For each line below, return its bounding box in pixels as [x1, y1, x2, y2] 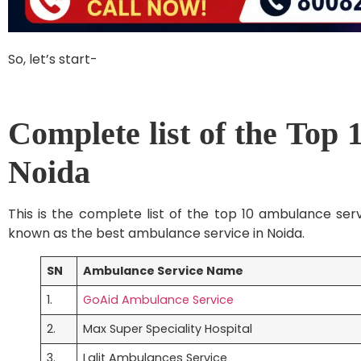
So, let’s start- [8, 49, 98, 68]
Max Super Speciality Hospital [83, 320, 253, 337]
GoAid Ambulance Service [83, 291, 234, 308]
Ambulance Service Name [83, 262, 244, 279]
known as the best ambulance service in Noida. [8, 223, 305, 243]
